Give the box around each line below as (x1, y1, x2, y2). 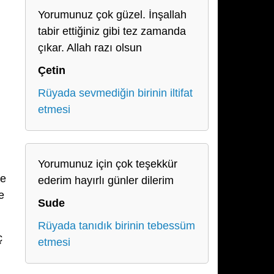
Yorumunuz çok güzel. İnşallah (38, 9, 187, 21)
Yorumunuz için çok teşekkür (38, 158, 177, 170)
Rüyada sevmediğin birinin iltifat (38, 87, 193, 99)
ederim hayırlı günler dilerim (38, 174, 174, 187)
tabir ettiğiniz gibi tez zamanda (38, 25, 186, 37)
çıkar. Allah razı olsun (38, 42, 142, 54)
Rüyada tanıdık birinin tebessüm (38, 220, 195, 232)
